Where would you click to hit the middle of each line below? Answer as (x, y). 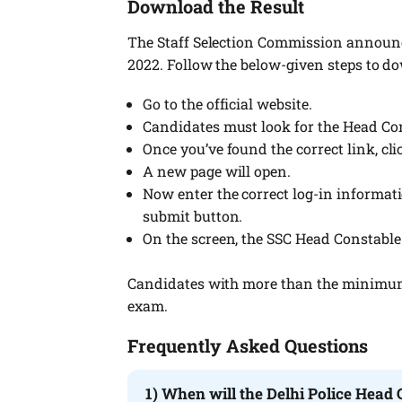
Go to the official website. (227, 103)
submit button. (193, 215)
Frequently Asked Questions (248, 345)
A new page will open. (217, 170)
